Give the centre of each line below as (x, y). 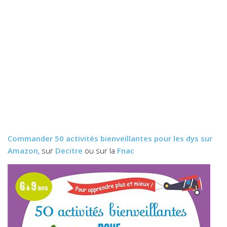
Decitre (69, 150)
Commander (31, 138)
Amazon (23, 150)
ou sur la (100, 150)
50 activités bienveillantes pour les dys (127, 138)
